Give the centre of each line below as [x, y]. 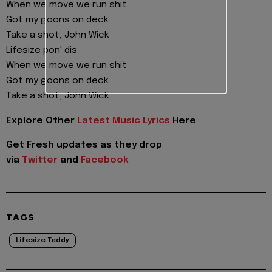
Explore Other [42, 121]
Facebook [105, 161]
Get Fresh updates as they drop [84, 145]
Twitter [40, 161]
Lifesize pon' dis [42, 51]
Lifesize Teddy [42, 241]
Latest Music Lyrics [124, 121]
